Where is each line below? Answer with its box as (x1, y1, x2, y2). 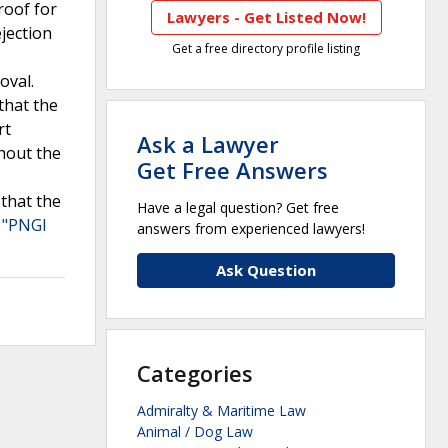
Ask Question (216, 260, 316, 281)
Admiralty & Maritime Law (137, 401, 306, 421)
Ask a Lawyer (137, 129, 279, 160)
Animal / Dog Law (137, 422, 253, 442)
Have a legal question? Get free (137, 198, 339, 218)
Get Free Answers (137, 155, 328, 186)
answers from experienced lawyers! (137, 219, 365, 239)
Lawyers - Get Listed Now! (166, 7, 366, 28)
